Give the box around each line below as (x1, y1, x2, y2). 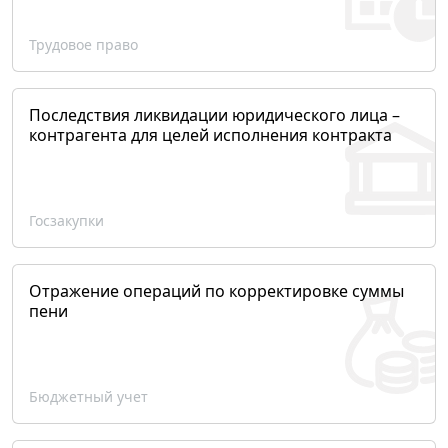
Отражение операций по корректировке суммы (29, 280, 404, 303)
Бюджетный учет (29, 387, 148, 407)
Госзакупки (29, 211, 104, 231)
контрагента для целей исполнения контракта (29, 124, 392, 147)
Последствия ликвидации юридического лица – (29, 104, 400, 127)
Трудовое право (29, 35, 138, 55)
